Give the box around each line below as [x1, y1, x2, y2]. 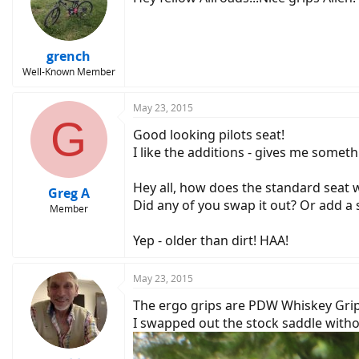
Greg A [47, 184, 90, 202]
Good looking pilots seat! [133, 126, 284, 143]
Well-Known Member [22, 65, 115, 79]
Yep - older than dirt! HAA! [133, 232, 288, 249]
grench [46, 47, 91, 65]
